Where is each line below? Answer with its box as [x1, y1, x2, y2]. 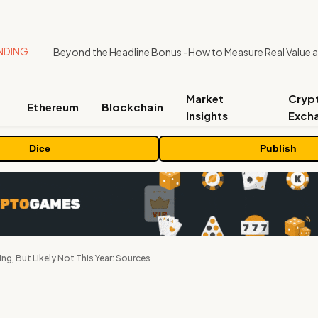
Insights [185, 109, 229, 122]
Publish [260, 143, 297, 154]
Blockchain [101, 100, 163, 114]
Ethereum [27, 100, 79, 114]
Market [185, 92, 224, 105]
